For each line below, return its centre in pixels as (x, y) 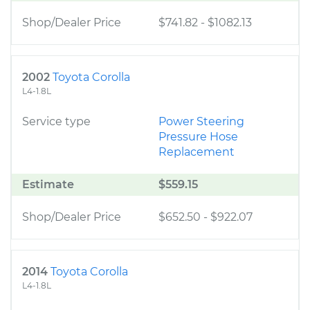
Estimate (48, 184)
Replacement (197, 152)
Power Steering (201, 121)
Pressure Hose (198, 137)
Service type (56, 121)
